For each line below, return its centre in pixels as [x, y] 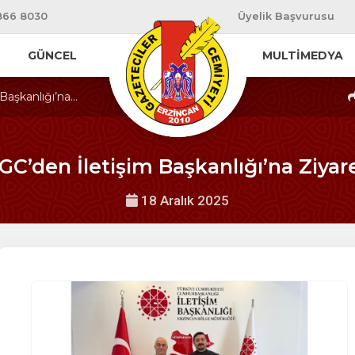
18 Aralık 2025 [183, 200]
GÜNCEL [52, 55]
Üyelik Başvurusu [286, 16]
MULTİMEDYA [303, 55]
